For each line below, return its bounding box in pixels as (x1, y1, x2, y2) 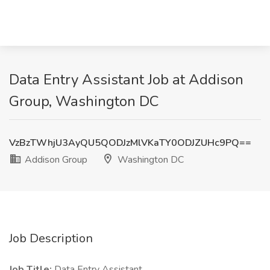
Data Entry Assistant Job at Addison (9, 70, 243, 89)
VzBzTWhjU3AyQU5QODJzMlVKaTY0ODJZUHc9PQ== (9, 136, 251, 149)
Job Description (9, 230, 93, 246)
